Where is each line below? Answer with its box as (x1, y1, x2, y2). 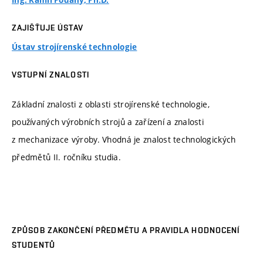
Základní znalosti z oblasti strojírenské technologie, (12, 98, 210, 110)
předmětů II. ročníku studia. (12, 151, 121, 163)
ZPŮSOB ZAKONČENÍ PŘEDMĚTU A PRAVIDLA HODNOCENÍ (12, 225, 240, 235)
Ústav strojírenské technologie (12, 42, 137, 53)
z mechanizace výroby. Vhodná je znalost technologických (12, 133, 236, 145)
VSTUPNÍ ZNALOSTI (12, 70, 89, 80)
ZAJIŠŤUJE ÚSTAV (12, 23, 83, 33)
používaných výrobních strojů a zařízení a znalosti (12, 116, 204, 127)
